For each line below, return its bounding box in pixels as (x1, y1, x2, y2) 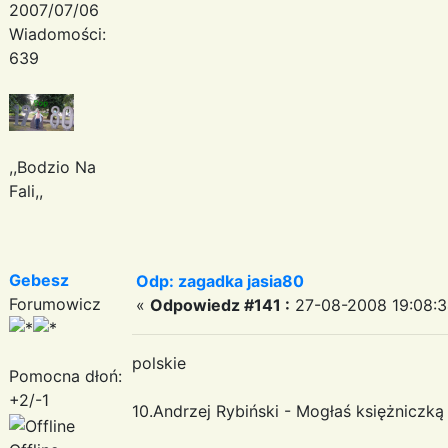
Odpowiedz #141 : (150, 294, 290, 315)
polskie (132, 352, 186, 373)
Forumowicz (9, 293, 101, 314)
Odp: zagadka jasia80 (136, 270, 304, 291)
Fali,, (9, 180, 43, 201)
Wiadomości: (9, 23, 106, 44)
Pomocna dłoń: (9, 365, 122, 386)
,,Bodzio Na (9, 156, 96, 177)
